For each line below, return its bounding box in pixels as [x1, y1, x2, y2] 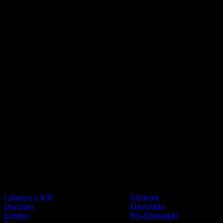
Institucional [3, 177, 55, 188]
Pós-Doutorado [130, 211, 178, 220]
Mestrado [130, 193, 160, 202]
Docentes [3, 202, 33, 211]
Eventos [3, 211, 29, 220]
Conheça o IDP [3, 193, 53, 202]
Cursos [130, 177, 159, 188]
